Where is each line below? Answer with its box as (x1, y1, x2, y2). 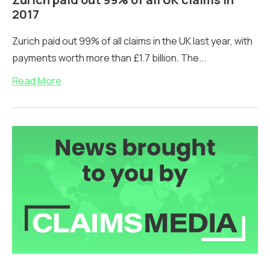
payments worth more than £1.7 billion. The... (12, 51, 206, 64)
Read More (12, 74, 61, 87)
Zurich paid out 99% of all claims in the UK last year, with (12, 34, 253, 48)
